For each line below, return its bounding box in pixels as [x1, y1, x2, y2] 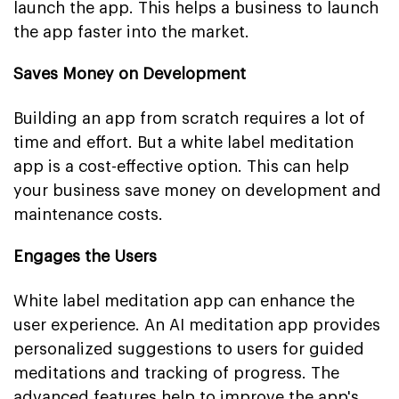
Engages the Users [13, 248, 157, 265]
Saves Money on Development [13, 66, 246, 83]
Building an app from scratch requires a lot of [13, 110, 365, 127]
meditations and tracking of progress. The [13, 365, 339, 382]
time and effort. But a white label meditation [13, 134, 354, 151]
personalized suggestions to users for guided [13, 341, 364, 358]
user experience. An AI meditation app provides [13, 317, 380, 334]
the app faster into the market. [13, 24, 249, 41]
